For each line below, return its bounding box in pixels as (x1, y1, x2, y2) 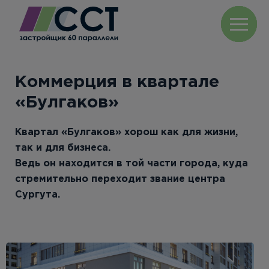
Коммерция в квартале (15, 75, 219, 89)
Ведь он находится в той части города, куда (15, 159, 248, 168)
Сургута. (15, 190, 60, 199)
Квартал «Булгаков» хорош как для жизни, (15, 128, 238, 137)
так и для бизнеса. (15, 144, 110, 153)
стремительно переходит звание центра (15, 175, 225, 184)
